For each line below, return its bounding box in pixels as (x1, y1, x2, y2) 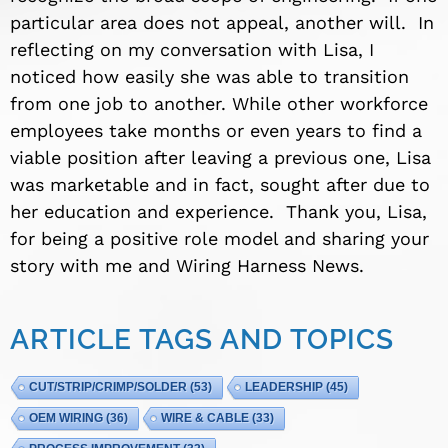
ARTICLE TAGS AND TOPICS (10, 322, 394, 356)
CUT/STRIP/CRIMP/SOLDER (29, 379, 187, 394)
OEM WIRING (29, 410, 103, 425)
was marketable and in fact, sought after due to (10, 174, 430, 196)
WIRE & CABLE (161, 410, 249, 425)
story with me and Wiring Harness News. (10, 255, 364, 277)
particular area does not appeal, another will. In (10, 12, 434, 34)
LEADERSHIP (245, 379, 323, 394)
